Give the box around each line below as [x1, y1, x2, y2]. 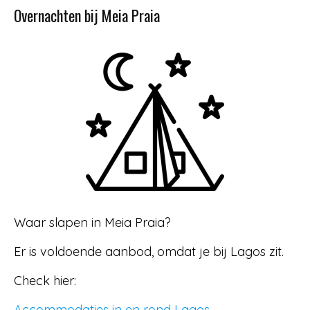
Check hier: [14, 273, 76, 289]
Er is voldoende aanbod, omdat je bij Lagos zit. [14, 244, 284, 259]
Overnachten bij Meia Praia [14, 4, 160, 26]
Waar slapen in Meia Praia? [14, 215, 171, 230]
